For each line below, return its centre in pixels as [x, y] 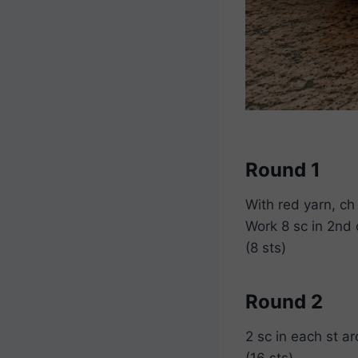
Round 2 [284, 301]
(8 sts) [266, 247]
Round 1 [283, 169]
